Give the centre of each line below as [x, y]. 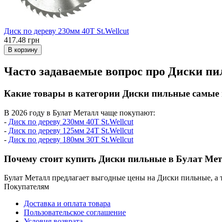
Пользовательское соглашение [75, 213]
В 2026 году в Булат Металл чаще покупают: [80, 113]
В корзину [23, 50]
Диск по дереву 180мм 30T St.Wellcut [71, 139]
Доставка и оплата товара [67, 204]
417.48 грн [22, 40]
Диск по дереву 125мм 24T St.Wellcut [71, 131]
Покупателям [27, 187]
